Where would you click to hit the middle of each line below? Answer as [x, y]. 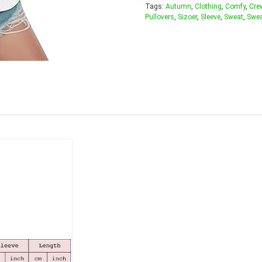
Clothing [208, 6]
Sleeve [211, 17]
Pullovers [160, 17]
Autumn [178, 6]
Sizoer [187, 17]
